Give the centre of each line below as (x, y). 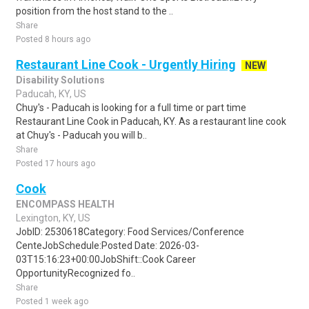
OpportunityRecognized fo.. (76, 273)
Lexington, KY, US (53, 218)
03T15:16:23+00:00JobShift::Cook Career (106, 259)
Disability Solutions (60, 80)
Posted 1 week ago (52, 301)
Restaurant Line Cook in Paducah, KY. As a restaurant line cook (151, 121)
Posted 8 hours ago (53, 39)
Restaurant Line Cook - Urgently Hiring (126, 64)
